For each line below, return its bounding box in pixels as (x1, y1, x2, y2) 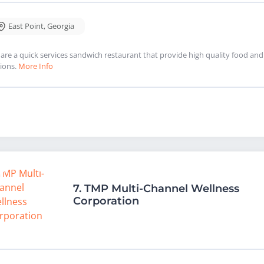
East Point (8, 21, 44, 32)
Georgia (47, 21, 74, 32)
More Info (18, 61, 53, 72)
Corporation (73, 194, 139, 208)
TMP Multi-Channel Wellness (84, 182, 239, 196)
